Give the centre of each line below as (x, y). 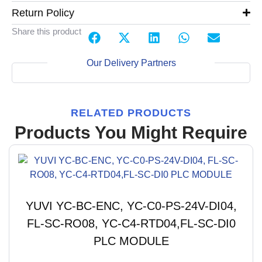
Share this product (46, 31)
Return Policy (43, 13)
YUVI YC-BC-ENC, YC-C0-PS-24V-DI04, (131, 206)
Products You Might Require (131, 132)
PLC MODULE (131, 241)
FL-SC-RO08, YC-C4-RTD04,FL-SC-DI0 (131, 223)
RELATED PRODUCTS (131, 113)
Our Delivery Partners (131, 63)
